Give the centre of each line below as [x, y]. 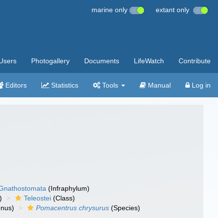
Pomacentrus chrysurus [73, 208]
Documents [102, 61]
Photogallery [50, 61]
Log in [200, 85]
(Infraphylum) [68, 188]
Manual [158, 85]
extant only [174, 10]
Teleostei [38, 198]
